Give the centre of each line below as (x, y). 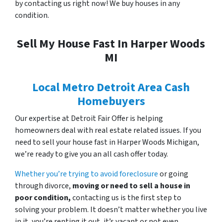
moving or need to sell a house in (131, 186)
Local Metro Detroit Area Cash (111, 87)
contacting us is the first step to (127, 198)
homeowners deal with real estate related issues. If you (108, 130)
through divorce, (43, 186)
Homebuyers (111, 101)
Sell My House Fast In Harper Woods (111, 44)
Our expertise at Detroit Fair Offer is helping (89, 118)
